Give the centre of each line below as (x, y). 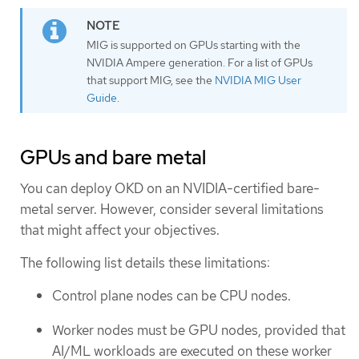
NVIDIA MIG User (258, 80)
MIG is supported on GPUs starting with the (194, 44)
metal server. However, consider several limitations (172, 209)
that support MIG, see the (151, 80)
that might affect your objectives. (120, 230)
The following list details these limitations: (145, 262)
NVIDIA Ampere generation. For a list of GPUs (200, 62)
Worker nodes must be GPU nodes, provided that (199, 330)
